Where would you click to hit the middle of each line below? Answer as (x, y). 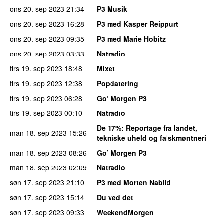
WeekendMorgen (125, 212)
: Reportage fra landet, (159, 128)
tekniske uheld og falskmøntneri (151, 138)
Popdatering (117, 83)
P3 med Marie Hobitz (131, 38)
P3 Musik (112, 9)
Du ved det (115, 197)
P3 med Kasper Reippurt (138, 24)
